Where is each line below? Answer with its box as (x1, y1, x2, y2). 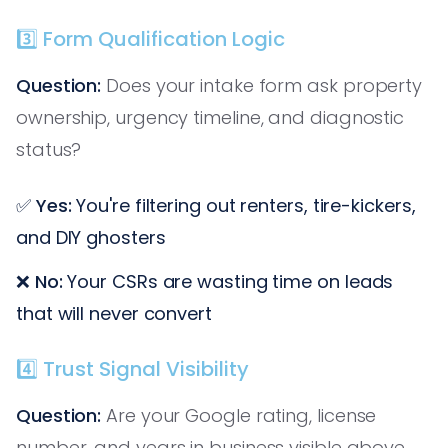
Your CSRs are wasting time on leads (62, 268, 394, 294)
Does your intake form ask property (101, 72, 423, 98)
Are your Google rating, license (101, 402, 377, 428)
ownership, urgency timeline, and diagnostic (16, 104, 405, 130)
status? (16, 136, 82, 162)
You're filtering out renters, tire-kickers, (71, 192, 416, 218)
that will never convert (16, 300, 212, 326)
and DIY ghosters (16, 224, 166, 250)
